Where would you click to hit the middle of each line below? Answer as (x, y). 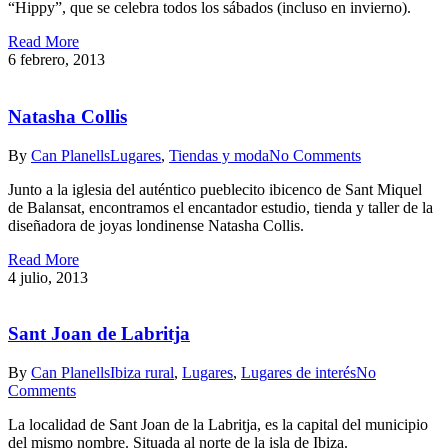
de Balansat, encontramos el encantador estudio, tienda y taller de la (220, 207)
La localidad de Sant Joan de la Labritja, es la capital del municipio (218, 424)
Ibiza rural (142, 372)
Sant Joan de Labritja (99, 334)
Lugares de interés (298, 372)
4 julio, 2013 (48, 277)
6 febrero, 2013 (56, 60)
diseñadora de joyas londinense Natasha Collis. (156, 225)
